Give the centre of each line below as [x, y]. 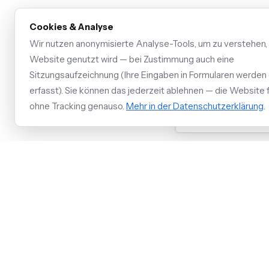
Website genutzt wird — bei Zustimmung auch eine [132, 59]
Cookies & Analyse [71, 27]
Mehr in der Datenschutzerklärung [195, 106]
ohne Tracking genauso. [78, 106]
